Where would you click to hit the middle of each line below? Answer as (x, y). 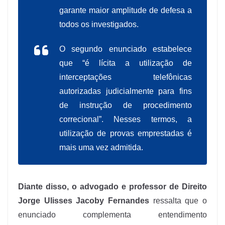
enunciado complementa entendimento (113, 215)
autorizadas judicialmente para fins (126, 91)
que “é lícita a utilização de (126, 63)
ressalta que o (178, 201)
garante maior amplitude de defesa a (126, 11)
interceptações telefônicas (126, 77)
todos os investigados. (99, 25)
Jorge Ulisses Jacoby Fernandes (84, 201)
